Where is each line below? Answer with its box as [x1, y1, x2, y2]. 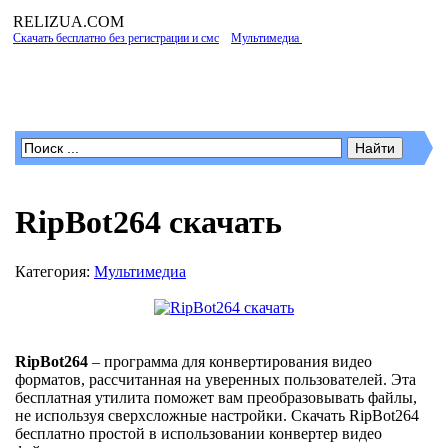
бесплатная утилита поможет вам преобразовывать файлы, [15, 388, 417, 406]
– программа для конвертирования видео [88, 352, 372, 370]
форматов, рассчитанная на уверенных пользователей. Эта [15, 370, 416, 388]
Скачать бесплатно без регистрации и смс [13, 31, 219, 45]
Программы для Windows [13, 67, 384, 104]
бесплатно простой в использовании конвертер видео [15, 424, 382, 442]
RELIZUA [13, 13, 83, 30]
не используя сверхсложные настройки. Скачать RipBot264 [15, 406, 419, 424]
